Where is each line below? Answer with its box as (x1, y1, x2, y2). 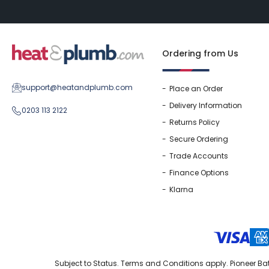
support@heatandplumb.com (22, 82, 133, 92)
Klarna (169, 184, 194, 195)
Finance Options (169, 167, 229, 178)
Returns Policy (169, 116, 220, 127)
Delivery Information (169, 100, 243, 110)
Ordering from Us (162, 47, 239, 59)
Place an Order (169, 83, 223, 94)
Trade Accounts (169, 150, 229, 161)
